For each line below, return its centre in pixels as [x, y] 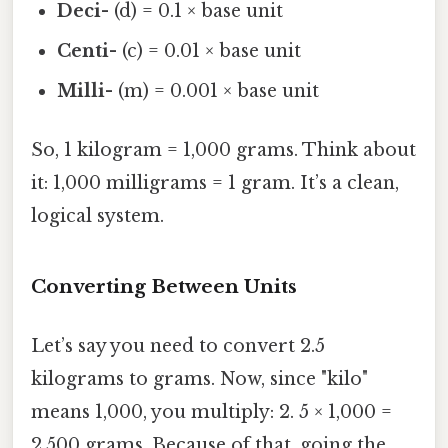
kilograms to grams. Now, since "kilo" [199, 379]
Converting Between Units [164, 287]
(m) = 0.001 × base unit [216, 91]
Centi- [87, 51]
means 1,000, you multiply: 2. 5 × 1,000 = [211, 412]
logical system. [97, 216]
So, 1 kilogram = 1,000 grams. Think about [223, 150]
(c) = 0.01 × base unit [209, 51]
